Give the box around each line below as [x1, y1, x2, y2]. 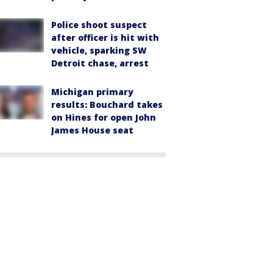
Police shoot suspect [51, 19, 147, 31]
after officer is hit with [51, 32, 159, 44]
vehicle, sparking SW [51, 44, 147, 57]
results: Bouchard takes [51, 99, 163, 111]
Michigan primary [51, 86, 133, 98]
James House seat [51, 124, 133, 136]
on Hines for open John [51, 112, 156, 124]
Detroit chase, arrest [51, 57, 149, 69]
